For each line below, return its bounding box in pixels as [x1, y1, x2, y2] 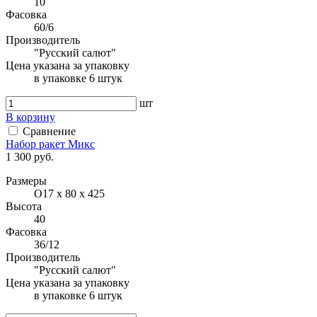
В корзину [6, 110, 55, 123]
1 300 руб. [6, 150, 54, 163]
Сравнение [23, 125, 76, 137]
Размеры [6, 174, 47, 187]
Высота [6, 200, 42, 212]
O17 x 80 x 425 [34, 187, 105, 200]
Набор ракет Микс [6, 137, 95, 150]
